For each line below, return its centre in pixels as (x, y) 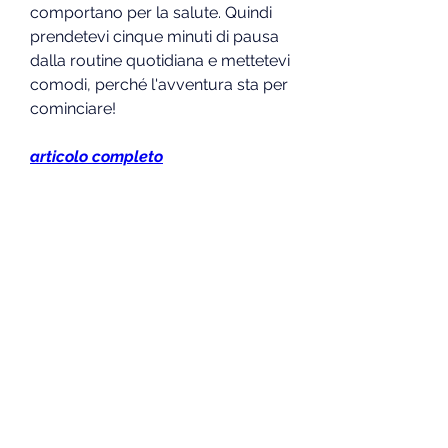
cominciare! (73, 108)
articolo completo (96, 156)
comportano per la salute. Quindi (151, 12)
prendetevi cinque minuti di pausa (154, 36)
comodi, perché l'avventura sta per (159, 84)
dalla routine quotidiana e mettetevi (160, 60)
